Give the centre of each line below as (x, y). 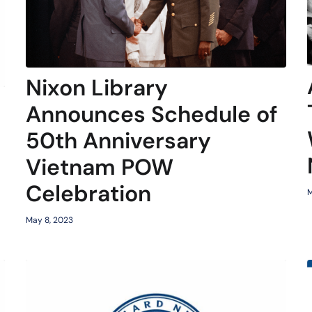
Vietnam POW (99, 167)
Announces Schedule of (151, 115)
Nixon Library (96, 88)
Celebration (88, 194)
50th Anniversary (118, 141)
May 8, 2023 (49, 220)
